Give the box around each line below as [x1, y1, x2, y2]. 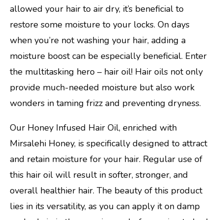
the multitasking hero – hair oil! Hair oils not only [10, 65, 203, 78]
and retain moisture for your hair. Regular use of [10, 153, 202, 165]
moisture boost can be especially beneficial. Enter [10, 50, 207, 62]
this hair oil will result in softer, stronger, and [10, 168, 188, 181]
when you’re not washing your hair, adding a [10, 34, 186, 46]
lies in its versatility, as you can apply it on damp [10, 200, 200, 212]
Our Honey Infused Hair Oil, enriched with [10, 121, 177, 134]
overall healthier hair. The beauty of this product [10, 184, 202, 196]
